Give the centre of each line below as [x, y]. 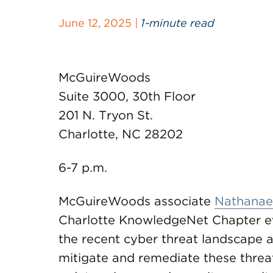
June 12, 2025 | [100, 23]
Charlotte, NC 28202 [121, 134]
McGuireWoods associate [136, 201]
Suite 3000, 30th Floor [127, 96]
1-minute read [178, 23]
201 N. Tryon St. [106, 115]
